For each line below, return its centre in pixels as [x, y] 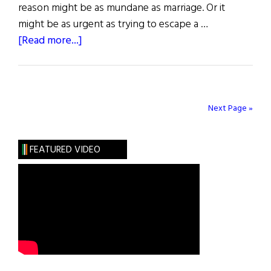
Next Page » [230, 109]
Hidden [99, 73]
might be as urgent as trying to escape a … [113, 25]
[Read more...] [50, 41]
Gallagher [104, 90]
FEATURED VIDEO [65, 150]
